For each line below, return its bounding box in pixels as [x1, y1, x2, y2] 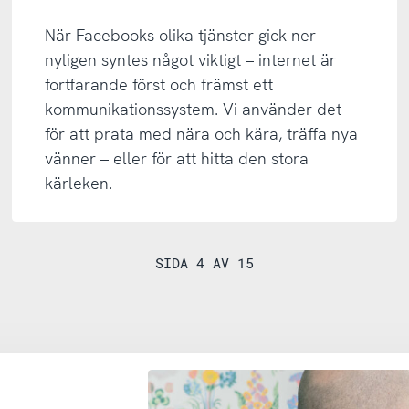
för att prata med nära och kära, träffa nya [45, 122, 359, 144]
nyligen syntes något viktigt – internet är [45, 48, 337, 70]
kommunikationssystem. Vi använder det [45, 98, 342, 120]
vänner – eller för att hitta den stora [45, 147, 309, 169]
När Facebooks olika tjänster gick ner [45, 24, 317, 46]
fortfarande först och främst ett [45, 73, 274, 95]
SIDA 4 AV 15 [155, 253, 254, 272]
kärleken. [45, 172, 113, 194]
